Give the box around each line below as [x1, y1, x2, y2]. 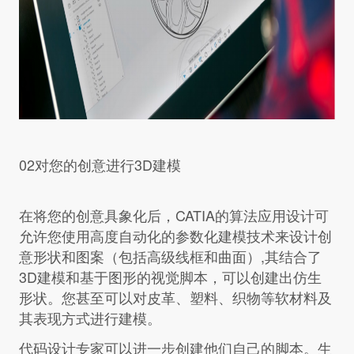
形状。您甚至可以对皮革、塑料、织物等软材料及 [18, 287, 332, 308]
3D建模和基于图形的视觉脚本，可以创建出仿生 [18, 266, 322, 288]
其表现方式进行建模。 [18, 307, 161, 329]
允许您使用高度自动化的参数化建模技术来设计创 [18, 225, 332, 247]
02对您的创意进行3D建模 [18, 154, 181, 175]
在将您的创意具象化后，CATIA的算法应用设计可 [18, 205, 329, 226]
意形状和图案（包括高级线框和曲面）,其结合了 [18, 246, 322, 267]
